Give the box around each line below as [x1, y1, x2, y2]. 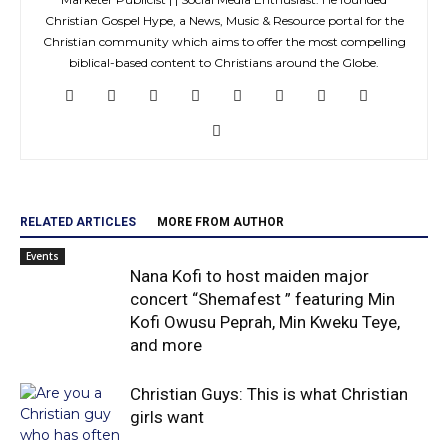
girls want [130, 407, 204, 427]
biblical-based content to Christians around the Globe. [69, 55, 379, 70]
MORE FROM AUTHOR [157, 215, 284, 229]
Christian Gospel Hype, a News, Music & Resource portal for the [44, 13, 404, 28]
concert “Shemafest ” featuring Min [130, 289, 395, 309]
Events [26, 249, 59, 263]
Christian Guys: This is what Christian [130, 384, 408, 404]
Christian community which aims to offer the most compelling [42, 34, 406, 49]
